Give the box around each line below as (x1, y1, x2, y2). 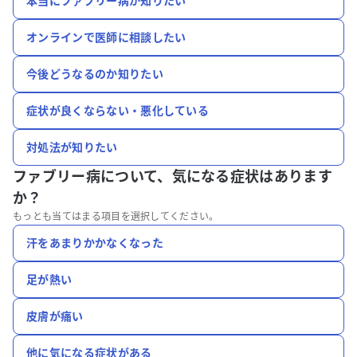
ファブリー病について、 (13, 168, 172, 185)
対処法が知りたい (26, 140, 118, 154)
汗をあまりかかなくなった (26, 236, 163, 249)
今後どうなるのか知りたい (26, 67, 163, 80)
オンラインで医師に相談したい (26, 30, 186, 44)
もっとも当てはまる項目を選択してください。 (13, 210, 219, 222)
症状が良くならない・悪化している (26, 104, 210, 117)
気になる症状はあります (171, 168, 333, 185)
